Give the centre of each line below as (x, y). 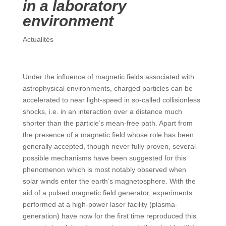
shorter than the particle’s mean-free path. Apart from (107, 123)
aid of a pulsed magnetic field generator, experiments (107, 193)
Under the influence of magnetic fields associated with (108, 77)
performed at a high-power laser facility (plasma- (100, 204)
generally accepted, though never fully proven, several (109, 146)
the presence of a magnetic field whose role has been (108, 135)
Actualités (38, 39)
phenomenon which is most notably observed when (104, 169)
